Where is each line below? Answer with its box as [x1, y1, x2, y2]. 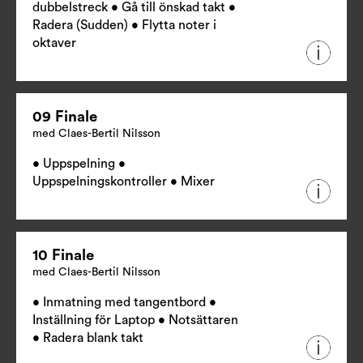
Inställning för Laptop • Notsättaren [32, 314, 238, 327]
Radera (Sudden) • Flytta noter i [32, 19, 216, 32]
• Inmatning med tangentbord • [32, 296, 216, 310]
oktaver [32, 36, 76, 50]
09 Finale [32, 109, 97, 126]
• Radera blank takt [32, 331, 143, 345]
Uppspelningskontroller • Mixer [32, 175, 215, 189]
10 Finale [32, 248, 94, 264]
